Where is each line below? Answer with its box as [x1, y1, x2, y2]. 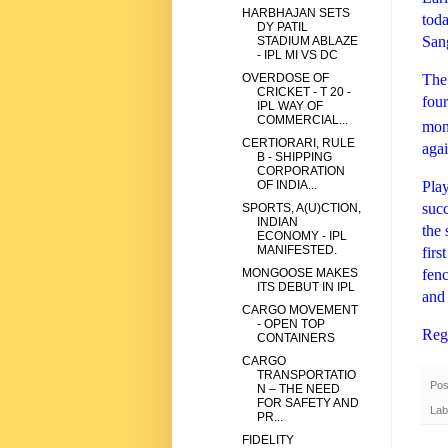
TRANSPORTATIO [256, 368, 356, 383]
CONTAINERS [256, 331, 335, 346]
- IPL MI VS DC [256, 48, 338, 63]
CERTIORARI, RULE [241, 136, 355, 151]
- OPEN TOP [256, 317, 325, 332]
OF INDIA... [256, 178, 317, 193]
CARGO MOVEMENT [241, 303, 358, 318]
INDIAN [256, 215, 298, 230]
